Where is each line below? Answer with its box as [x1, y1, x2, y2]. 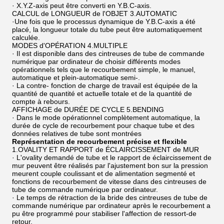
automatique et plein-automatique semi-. [12, 73, 140, 81]
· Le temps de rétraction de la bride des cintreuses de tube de [12, 193, 207, 201]
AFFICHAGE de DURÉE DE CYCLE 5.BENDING [12, 105, 164, 113]
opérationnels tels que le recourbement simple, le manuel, [12, 65, 195, 73]
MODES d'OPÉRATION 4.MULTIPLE [12, 41, 127, 49]
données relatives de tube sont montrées [12, 129, 141, 137]
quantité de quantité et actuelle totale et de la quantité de [12, 89, 192, 97]
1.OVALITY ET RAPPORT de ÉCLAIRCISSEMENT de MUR [12, 145, 199, 153]
